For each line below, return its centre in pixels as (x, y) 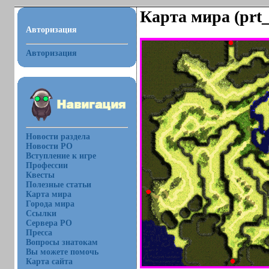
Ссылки (41, 213)
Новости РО (49, 146)
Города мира (50, 204)
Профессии (47, 165)
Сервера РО (49, 223)
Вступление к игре (61, 156)
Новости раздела (58, 136)
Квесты (40, 175)
